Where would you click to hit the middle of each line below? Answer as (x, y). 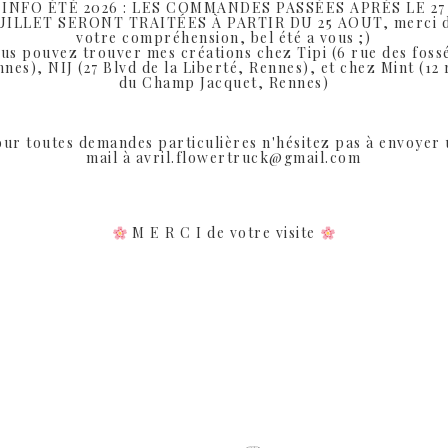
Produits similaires (224, 213)
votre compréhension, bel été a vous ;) (224, 38)
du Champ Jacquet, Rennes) (224, 83)
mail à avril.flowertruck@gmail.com (224, 158)
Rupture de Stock (318, 340)
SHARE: (268, 83)
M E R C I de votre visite (224, 233)
